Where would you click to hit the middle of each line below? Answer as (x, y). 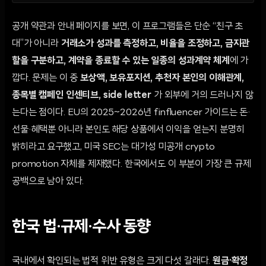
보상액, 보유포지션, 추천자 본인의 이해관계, (162, 78)
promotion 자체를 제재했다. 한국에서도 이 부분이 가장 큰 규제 (132, 164)
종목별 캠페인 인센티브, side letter (82, 95)
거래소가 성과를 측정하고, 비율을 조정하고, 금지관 (155, 44)
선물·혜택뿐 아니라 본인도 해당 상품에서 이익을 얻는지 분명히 (128, 130)
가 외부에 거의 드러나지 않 (202, 95)
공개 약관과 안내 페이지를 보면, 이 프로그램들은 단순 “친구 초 (128, 26)
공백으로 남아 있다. (48, 181)
